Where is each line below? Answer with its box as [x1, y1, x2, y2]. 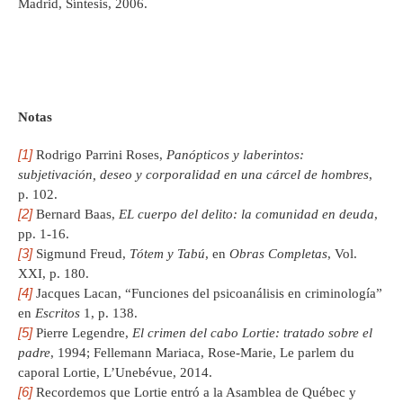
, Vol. [327, 246, 357, 262]
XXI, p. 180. [18, 266, 89, 282]
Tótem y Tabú [130, 246, 205, 262]
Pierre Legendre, [32, 326, 132, 341]
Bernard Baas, [32, 207, 119, 222]
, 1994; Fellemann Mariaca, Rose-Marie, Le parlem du [50, 345, 354, 361]
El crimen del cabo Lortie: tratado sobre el [132, 326, 372, 341]
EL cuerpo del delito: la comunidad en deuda [119, 207, 374, 222]
